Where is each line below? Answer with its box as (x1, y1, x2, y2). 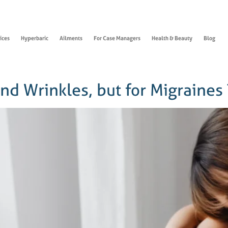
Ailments (59, 35, 82, 42)
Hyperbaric (20, 35, 48, 42)
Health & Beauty (151, 35, 192, 42)
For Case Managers (93, 35, 140, 42)
